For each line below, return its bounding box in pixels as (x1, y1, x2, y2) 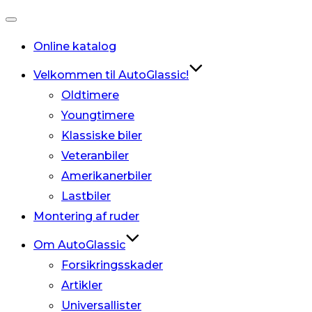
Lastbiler (61, 189, 111, 203)
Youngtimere (61, 109, 134, 122)
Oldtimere (61, 88, 119, 102)
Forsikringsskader (61, 258, 163, 272)
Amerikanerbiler (61, 169, 152, 182)
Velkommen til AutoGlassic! (33, 68, 189, 81)
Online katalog (33, 40, 116, 53)
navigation (10, 41, 64, 55)
